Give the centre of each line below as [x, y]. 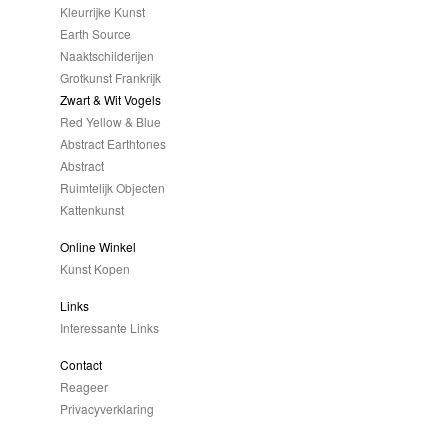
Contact [81, 364]
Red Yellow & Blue [110, 121]
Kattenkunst [92, 209]
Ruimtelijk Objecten [112, 187]
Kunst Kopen [95, 268]
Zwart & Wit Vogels [110, 99]
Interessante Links [109, 327]
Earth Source [95, 33]
